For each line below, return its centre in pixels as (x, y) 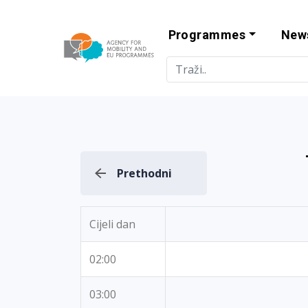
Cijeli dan (112, 224)
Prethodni (144, 173)
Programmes (207, 35)
